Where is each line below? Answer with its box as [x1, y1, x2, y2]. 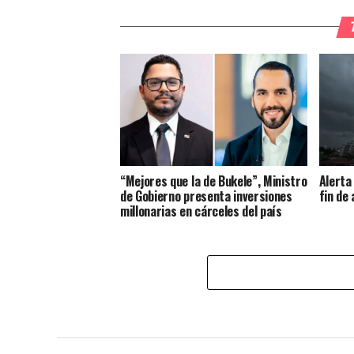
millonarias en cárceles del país [120, 201, 282, 220]
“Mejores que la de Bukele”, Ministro [120, 171, 307, 190]
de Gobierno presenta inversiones [120, 186, 292, 205]
